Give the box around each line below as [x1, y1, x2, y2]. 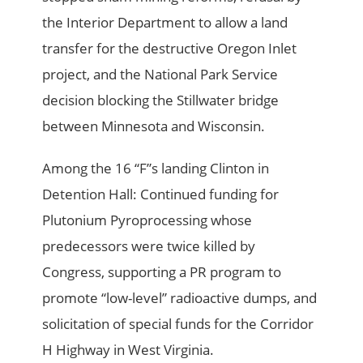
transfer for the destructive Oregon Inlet [42, 39, 297, 58]
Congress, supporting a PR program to [42, 263, 282, 282]
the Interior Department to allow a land [42, 13, 288, 32]
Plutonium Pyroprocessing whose [42, 211, 253, 230]
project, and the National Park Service [42, 65, 279, 84]
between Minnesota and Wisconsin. [42, 117, 266, 136]
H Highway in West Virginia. [42, 340, 215, 360]
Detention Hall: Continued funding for [42, 185, 280, 204]
